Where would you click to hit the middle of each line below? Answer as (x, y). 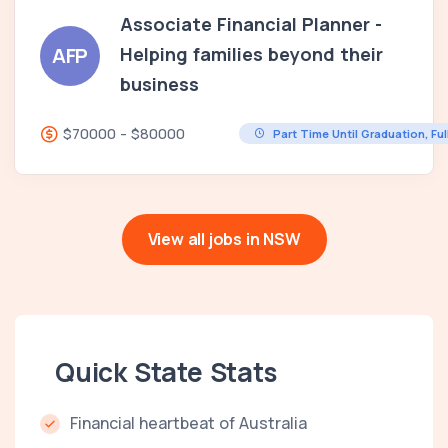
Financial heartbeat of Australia (188, 422)
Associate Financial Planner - (251, 23)
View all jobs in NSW (224, 238)
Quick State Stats (166, 371)
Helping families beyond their (251, 53)
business (159, 83)
